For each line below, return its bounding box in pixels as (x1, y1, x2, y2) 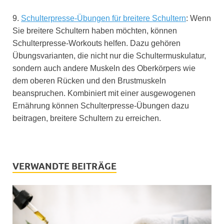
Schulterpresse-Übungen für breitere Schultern (21, 14, 186, 23)
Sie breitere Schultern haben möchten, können (12, 26, 177, 35)
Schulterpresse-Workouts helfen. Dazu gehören (12, 39, 180, 48)
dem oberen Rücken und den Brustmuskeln (12, 76, 166, 85)
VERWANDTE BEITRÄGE (12, 161, 116, 172)
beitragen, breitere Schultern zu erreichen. (12, 114, 161, 123)
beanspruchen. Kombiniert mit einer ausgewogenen (12, 89, 195, 98)
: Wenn (186, 14, 211, 23)
